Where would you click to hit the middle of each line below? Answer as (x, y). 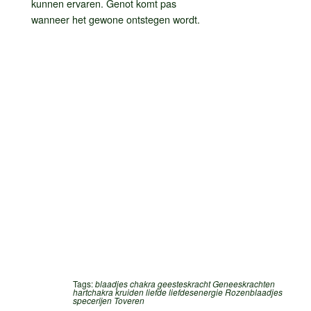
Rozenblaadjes (254, 292)
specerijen (92, 300)
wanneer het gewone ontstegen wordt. (116, 19)
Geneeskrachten (244, 283)
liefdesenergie (196, 292)
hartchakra (93, 292)
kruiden (129, 292)
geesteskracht (184, 283)
